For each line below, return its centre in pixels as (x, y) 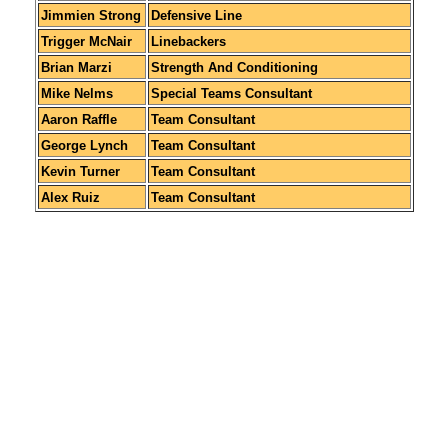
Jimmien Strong (90, 15)
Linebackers (188, 41)
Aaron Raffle (78, 119)
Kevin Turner (80, 171)
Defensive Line (196, 15)
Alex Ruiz (70, 197)
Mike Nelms (76, 93)
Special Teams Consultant (231, 93)
